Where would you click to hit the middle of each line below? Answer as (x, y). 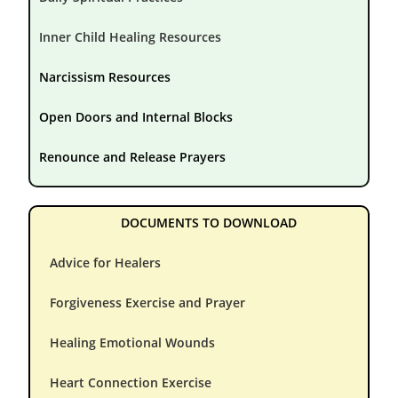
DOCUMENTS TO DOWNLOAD (209, 222)
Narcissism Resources (105, 76)
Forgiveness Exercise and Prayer (148, 302)
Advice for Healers (106, 262)
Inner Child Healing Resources (131, 36)
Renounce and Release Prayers (133, 156)
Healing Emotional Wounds (133, 342)
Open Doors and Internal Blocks (136, 116)
